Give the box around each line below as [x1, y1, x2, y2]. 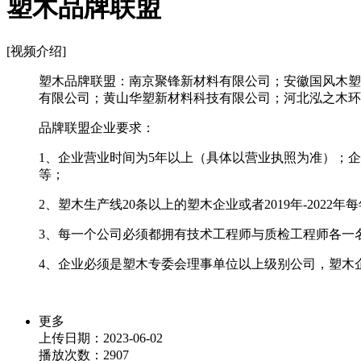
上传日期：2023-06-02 [39, 330, 163, 345]
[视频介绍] [6, 44, 66, 58]
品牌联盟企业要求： [39, 120, 155, 135]
